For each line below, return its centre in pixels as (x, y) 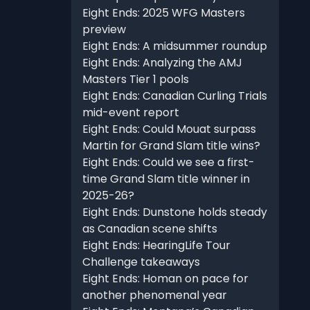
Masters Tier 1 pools (135, 80)
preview (104, 30)
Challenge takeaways (141, 262)
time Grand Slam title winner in (166, 179)
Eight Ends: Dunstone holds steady (174, 212)
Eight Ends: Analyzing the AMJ (162, 63)
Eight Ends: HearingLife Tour (156, 246)
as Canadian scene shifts (149, 229)
